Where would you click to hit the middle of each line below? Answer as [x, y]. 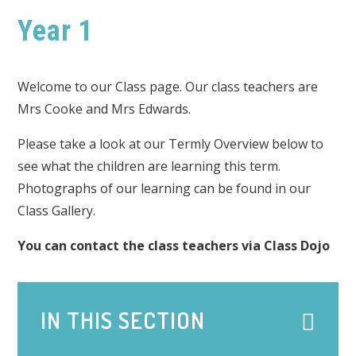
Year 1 [55, 31]
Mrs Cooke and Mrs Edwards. [104, 109]
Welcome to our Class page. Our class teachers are [168, 87]
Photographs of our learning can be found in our [164, 188]
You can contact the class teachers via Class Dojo [174, 246]
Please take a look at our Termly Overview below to [171, 144]
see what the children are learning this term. [149, 166]
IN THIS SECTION [123, 320]
